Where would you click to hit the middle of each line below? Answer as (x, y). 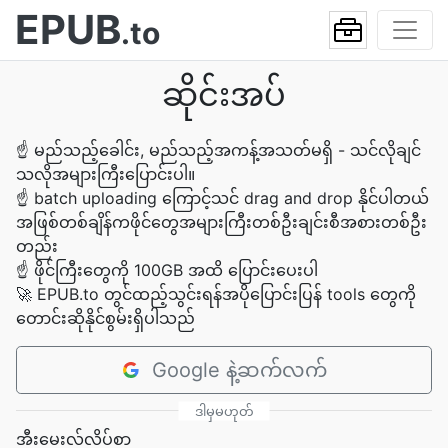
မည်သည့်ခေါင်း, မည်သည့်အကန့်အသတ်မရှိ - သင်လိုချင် (227, 150)
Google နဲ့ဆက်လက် (239, 370)
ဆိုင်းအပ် (224, 94)
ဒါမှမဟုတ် (224, 410)
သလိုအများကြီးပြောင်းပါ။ (105, 174)
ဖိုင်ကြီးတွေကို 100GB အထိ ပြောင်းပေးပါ (176, 270)
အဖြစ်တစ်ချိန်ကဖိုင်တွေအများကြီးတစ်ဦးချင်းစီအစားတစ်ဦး (221, 222)
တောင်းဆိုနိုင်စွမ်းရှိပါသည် (105, 318)
